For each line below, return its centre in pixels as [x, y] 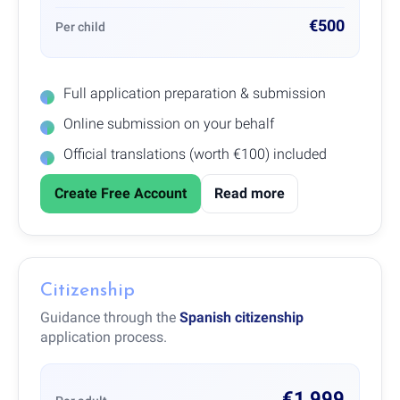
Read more [250, 193]
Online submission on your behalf [169, 123]
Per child [80, 26]
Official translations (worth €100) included [195, 154]
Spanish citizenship [242, 317]
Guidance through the [110, 317]
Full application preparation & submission [195, 93]
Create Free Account [121, 193]
